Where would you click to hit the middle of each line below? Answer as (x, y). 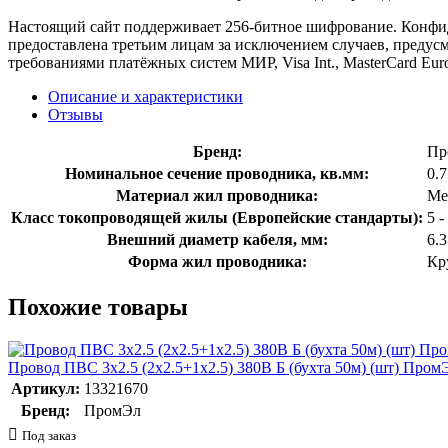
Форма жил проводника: (217, 261)
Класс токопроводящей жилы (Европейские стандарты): (217, 217)
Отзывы (75, 114)
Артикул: (45, 388)
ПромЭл (112, 410)
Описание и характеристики (145, 96)
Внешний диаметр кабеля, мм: (217, 239)
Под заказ (49, 435)
